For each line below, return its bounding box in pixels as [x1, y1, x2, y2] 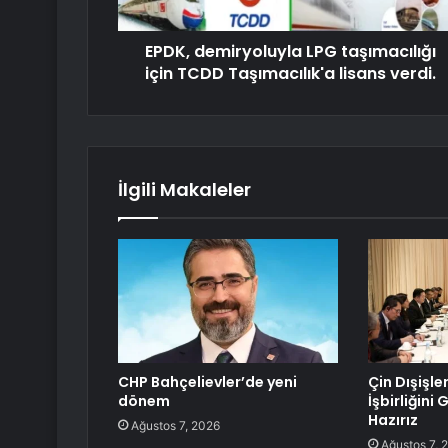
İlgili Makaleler [118, 177, 251, 203]
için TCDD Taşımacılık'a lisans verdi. [145, 62, 436, 86]
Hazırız [367, 410, 418, 431]
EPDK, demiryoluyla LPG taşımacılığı [145, 40, 436, 64]
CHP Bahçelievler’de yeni [118, 372, 297, 393]
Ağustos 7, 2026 [131, 418, 220, 434]
